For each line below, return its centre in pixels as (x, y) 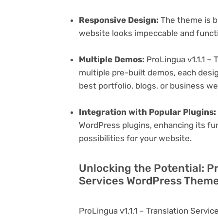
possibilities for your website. (135, 138)
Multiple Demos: (112, 59)
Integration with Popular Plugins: (147, 112)
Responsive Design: (119, 20)
